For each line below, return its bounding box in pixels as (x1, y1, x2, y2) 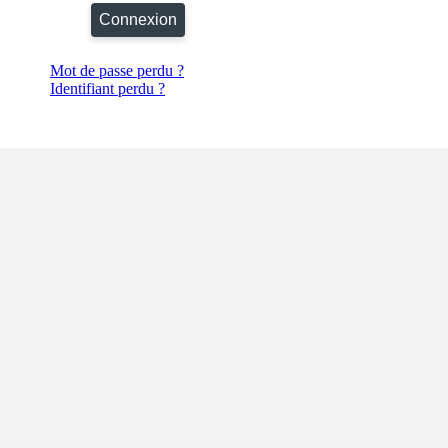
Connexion (99, 11, 178, 29)
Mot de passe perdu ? (50, 62, 184, 80)
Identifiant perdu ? (50, 80, 165, 98)
